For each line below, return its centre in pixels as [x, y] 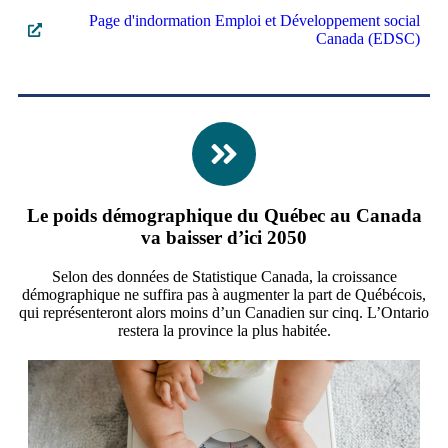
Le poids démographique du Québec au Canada [224, 215]
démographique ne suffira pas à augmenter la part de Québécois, [224, 294]
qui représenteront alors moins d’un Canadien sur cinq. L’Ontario [224, 312]
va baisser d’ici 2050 [224, 237]
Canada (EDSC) [368, 39]
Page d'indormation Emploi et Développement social [254, 21]
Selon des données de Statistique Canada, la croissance [224, 276]
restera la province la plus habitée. [224, 330]
